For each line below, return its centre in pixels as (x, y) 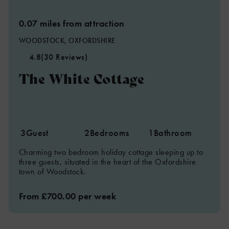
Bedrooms (109, 133)
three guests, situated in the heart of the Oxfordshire (107, 162)
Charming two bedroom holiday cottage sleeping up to (111, 152)
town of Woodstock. (52, 171)
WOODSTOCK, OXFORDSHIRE (67, 40)
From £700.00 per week (67, 196)
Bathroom (173, 133)
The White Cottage (82, 78)
